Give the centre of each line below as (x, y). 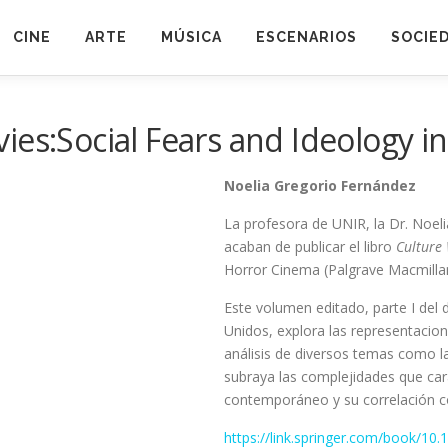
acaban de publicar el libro (310, 246)
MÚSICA (191, 37)
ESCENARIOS (306, 37)
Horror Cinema (272, 269)
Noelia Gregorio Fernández (320, 185)
